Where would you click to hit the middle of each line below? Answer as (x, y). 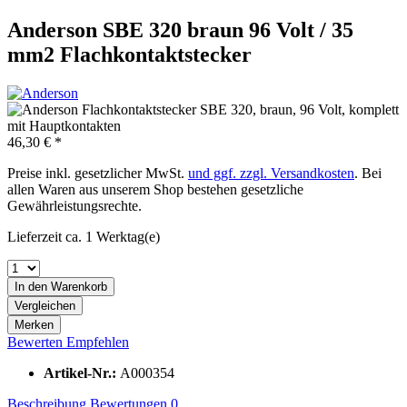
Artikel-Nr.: (82, 372)
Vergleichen (45, 305)
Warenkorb (79, 286)
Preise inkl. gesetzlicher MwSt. (98, 173)
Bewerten (37, 342)
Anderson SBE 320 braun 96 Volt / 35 (180, 30)
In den (31, 286)
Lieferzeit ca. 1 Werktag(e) (84, 236)
